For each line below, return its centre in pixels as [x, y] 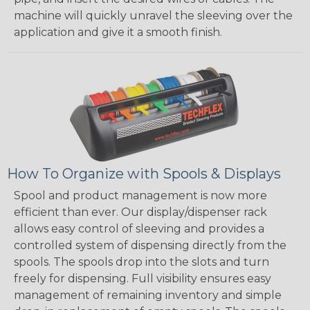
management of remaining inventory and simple [148, 295]
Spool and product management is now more [140, 196]
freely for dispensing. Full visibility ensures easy [143, 279]
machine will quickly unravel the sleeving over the [153, 16]
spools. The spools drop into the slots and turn [142, 262]
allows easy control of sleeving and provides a [139, 229]
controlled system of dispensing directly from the [150, 246]
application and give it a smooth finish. [118, 33]
